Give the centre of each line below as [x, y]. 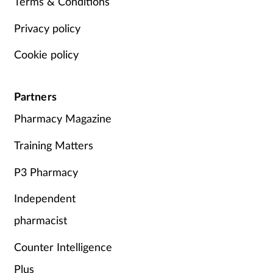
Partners [35, 97]
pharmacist [40, 220]
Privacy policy [47, 28]
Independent [44, 198]
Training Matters [53, 145]
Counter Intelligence [63, 247]
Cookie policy [46, 55]
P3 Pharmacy [46, 172]
